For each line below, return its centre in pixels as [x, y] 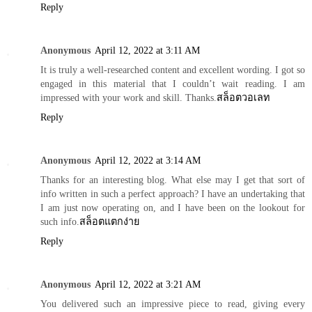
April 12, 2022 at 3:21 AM [148, 284]
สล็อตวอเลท [243, 98]
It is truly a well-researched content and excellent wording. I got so [173, 70]
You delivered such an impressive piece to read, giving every [173, 304]
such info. [60, 222]
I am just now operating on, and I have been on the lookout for [173, 208]
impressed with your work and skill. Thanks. [128, 98]
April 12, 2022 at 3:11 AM [147, 50]
